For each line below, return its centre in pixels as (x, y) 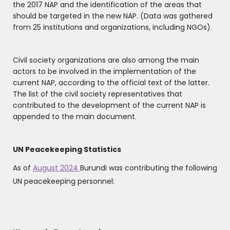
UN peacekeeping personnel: (64, 181)
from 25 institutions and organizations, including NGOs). (112, 27)
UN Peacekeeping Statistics (67, 150)
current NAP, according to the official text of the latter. (111, 83)
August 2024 (56, 168)
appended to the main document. (75, 117)
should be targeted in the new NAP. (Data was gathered (113, 16)
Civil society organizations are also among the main (106, 60)
